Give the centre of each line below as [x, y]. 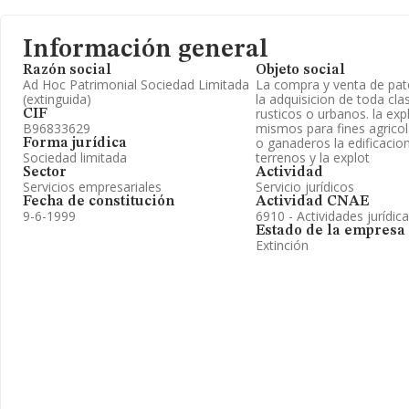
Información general [146, 50]
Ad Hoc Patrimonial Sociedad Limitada [136, 84]
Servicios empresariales [92, 187]
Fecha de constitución [99, 202]
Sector [45, 173]
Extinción [282, 245]
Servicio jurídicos [305, 187]
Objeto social [300, 70]
